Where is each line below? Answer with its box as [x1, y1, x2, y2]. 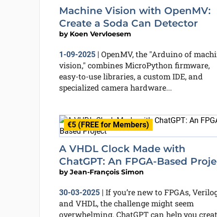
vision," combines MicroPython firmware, [59, 60, 210, 70]
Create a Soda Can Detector [59, 17, 198, 29]
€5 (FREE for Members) [67, 120, 149, 129]
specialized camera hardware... [59, 82, 172, 93]
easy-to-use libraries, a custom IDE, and [59, 71, 203, 81]
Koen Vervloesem [69, 30, 131, 38]
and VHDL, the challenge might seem [59, 198, 194, 208]
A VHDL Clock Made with [59, 143, 186, 155]
